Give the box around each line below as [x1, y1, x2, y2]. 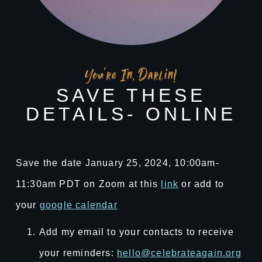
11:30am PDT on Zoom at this [15, 179, 161, 189]
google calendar [39, 200, 118, 211]
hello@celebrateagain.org [117, 248, 242, 258]
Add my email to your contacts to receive [39, 227, 234, 237]
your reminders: [39, 248, 118, 258]
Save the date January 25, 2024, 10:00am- [15, 158, 219, 168]
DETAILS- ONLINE [26, 103, 236, 125]
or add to [178, 179, 225, 189]
